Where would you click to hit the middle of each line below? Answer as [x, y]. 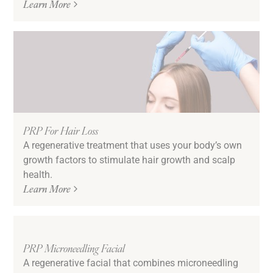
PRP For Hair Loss [61, 130]
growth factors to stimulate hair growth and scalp [129, 160]
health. [38, 174]
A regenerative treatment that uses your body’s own [133, 145]
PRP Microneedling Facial [74, 248]
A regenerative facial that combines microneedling [131, 263]
